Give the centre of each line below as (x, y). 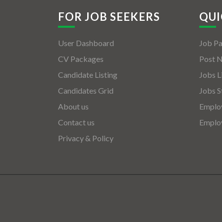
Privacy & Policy (86, 138)
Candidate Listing (88, 75)
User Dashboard (86, 43)
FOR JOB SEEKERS (109, 17)
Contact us (76, 122)
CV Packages (81, 59)
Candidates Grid (86, 91)
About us (73, 107)
